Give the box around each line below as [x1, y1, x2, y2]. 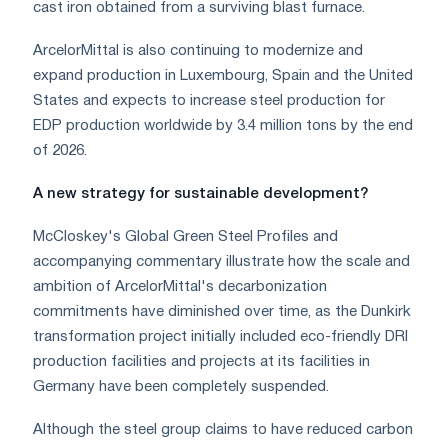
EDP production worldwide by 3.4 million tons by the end [33, 118, 413, 133]
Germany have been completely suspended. [33, 379, 329, 394]
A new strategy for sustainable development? [33, 186, 368, 201]
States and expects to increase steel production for [33, 93, 385, 108]
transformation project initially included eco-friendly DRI [33, 329, 408, 344]
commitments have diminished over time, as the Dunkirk [33, 304, 411, 319]
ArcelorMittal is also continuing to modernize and [33, 43, 363, 58]
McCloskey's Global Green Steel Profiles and [33, 229, 338, 244]
